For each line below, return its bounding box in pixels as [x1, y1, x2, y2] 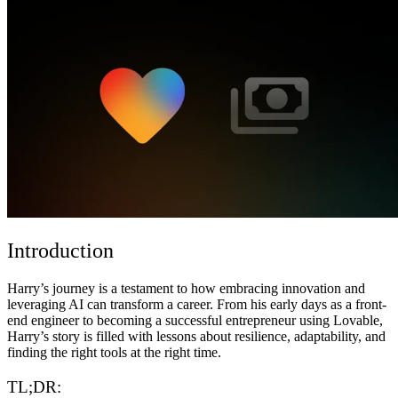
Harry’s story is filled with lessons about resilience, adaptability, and [7, 329, 386, 345]
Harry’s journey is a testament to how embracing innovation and [7, 281, 365, 297]
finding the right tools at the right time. [7, 345, 221, 361]
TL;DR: [7, 377, 61, 396]
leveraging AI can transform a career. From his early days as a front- [7, 297, 386, 313]
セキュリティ [43, 90, 128, 106]
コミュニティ [43, 52, 128, 68]
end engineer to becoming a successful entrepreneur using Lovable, [7, 313, 383, 329]
